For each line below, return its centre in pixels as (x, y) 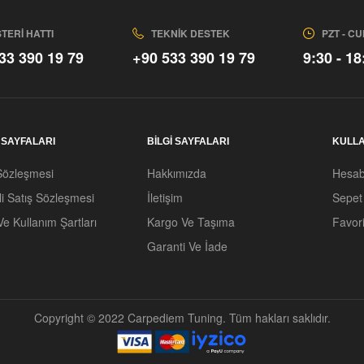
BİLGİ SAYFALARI (188, 142)
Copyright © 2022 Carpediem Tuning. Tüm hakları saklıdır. (182, 318)
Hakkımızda (176, 173)
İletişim (165, 198)
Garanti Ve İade (187, 247)
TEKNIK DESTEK (190, 34)
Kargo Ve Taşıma (191, 222)
